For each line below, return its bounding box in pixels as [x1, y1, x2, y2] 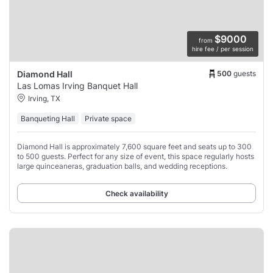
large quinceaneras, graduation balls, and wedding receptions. [17, 161, 227, 171]
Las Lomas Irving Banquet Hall [17, 80, 138, 91]
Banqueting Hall [21, 114, 75, 124]
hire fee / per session [192, 45, 253, 53]
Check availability [105, 189, 168, 199]
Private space [85, 114, 132, 124]
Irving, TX [28, 94, 60, 104]
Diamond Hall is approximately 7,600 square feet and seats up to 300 [17, 142, 252, 152]
